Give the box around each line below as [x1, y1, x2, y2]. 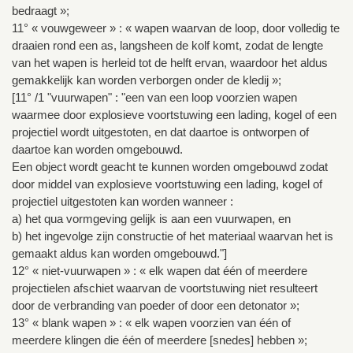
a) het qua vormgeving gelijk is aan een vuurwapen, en [12, 212, 291, 226]
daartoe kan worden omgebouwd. [12, 143, 183, 157]
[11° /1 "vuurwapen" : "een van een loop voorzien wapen [12, 91, 297, 105]
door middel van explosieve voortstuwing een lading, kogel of [12, 177, 322, 191]
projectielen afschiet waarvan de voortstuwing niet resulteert [12, 281, 318, 295]
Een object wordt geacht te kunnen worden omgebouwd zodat [12, 160, 328, 174]
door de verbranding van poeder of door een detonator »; [12, 299, 299, 313]
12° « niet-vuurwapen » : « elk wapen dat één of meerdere [12, 264, 307, 278]
